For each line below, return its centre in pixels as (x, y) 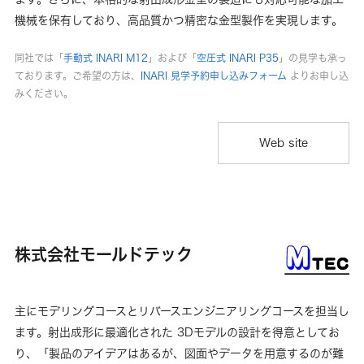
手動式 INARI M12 (106, 58)
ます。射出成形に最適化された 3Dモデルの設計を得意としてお (177, 331)
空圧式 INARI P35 (238, 58)
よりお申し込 (318, 76)
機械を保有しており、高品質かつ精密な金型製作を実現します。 (179, 19)
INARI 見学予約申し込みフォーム (214, 76)
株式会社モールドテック (104, 254)
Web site (284, 142)
